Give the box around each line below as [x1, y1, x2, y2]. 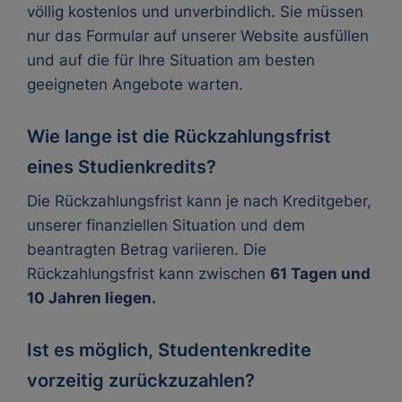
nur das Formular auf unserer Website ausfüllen [27, 27, 369, 45]
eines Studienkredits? [27, 156, 216, 178]
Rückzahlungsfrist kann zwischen [27, 265, 270, 283]
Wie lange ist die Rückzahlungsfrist [27, 126, 331, 147]
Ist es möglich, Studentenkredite [27, 339, 311, 361]
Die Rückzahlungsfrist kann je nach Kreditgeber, [27, 192, 371, 210]
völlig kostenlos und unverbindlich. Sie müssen [27, 3, 363, 21]
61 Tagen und [270, 265, 371, 283]
